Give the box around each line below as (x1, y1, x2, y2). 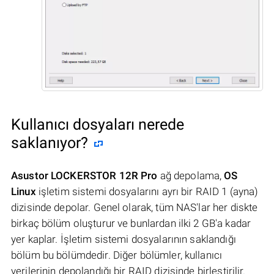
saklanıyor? (11, 133, 88, 152)
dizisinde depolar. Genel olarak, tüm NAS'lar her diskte (11, 201, 258, 213)
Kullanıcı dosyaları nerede (11, 115, 184, 133)
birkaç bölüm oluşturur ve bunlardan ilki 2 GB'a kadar (11, 217, 251, 229)
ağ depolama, (157, 169, 224, 182)
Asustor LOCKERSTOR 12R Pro (11, 169, 158, 182)
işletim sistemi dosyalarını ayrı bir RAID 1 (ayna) (35, 185, 259, 198)
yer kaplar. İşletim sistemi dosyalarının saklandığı (11, 232, 236, 245)
